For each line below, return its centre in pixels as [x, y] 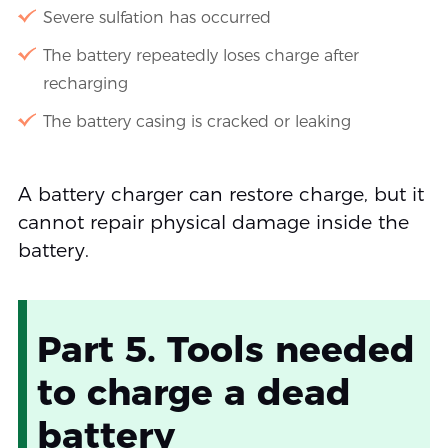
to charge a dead [193, 391]
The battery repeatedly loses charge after [200, 55]
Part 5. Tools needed [225, 348]
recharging [85, 83]
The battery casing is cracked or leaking [196, 121]
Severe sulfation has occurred [156, 17]
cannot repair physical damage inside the [213, 222]
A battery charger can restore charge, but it [220, 194]
